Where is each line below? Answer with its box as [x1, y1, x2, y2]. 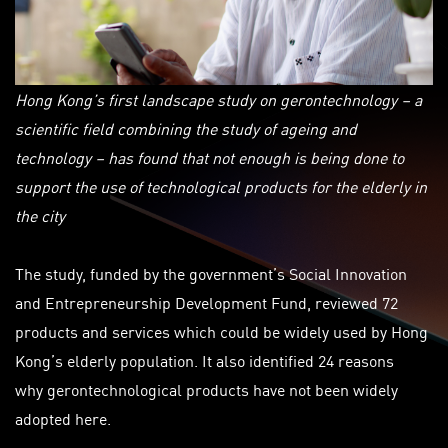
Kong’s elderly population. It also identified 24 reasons [15, 347, 394, 372]
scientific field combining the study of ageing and [15, 115, 357, 140]
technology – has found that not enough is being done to [15, 144, 404, 169]
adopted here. [15, 405, 111, 430]
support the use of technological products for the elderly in [15, 173, 427, 198]
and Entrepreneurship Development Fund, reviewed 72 [15, 289, 398, 314]
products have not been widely [182, 376, 398, 401]
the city [15, 202, 65, 227]
